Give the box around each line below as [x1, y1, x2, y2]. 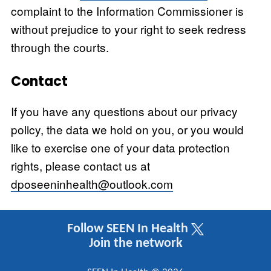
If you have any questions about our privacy [10, 102, 238, 119]
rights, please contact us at [10, 157, 150, 174]
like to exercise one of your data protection [10, 139, 230, 155]
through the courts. [10, 39, 109, 56]
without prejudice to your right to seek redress [10, 21, 246, 38]
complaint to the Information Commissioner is [10, 2, 244, 19]
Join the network [88, 237, 183, 251]
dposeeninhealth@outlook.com [10, 175, 173, 192]
